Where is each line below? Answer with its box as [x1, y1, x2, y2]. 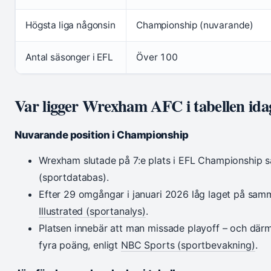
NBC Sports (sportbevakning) [120, 239, 255, 252]
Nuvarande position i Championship [15, 129, 189, 142]
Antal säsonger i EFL [25, 51, 113, 64]
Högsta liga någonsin [25, 19, 116, 31]
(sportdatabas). [39, 171, 109, 184]
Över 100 [136, 51, 178, 64]
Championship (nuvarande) [136, 19, 254, 31]
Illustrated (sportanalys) [39, 205, 146, 218]
